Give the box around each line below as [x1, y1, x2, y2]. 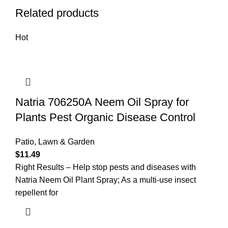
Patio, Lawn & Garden [15, 137, 95, 146]
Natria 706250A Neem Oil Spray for [15, 95, 189, 108]
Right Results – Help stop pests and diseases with [15, 162, 196, 172]
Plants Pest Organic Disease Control [15, 110, 195, 124]
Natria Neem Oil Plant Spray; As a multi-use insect [15, 175, 196, 184]
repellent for [15, 188, 58, 197]
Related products [15, 6, 99, 19]
